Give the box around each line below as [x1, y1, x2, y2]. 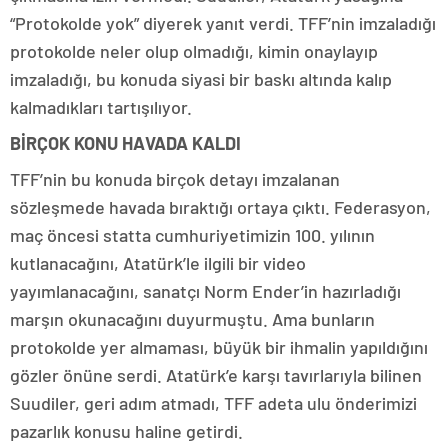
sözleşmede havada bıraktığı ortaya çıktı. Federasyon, [10, 196, 431, 218]
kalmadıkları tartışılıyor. [10, 96, 192, 118]
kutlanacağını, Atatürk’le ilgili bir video [10, 252, 306, 274]
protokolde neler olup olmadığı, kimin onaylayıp [10, 40, 378, 62]
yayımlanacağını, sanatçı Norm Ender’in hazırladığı [10, 280, 401, 302]
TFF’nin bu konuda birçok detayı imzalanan [10, 168, 340, 190]
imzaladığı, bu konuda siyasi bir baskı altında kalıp [10, 68, 392, 90]
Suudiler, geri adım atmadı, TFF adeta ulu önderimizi [10, 392, 417, 414]
